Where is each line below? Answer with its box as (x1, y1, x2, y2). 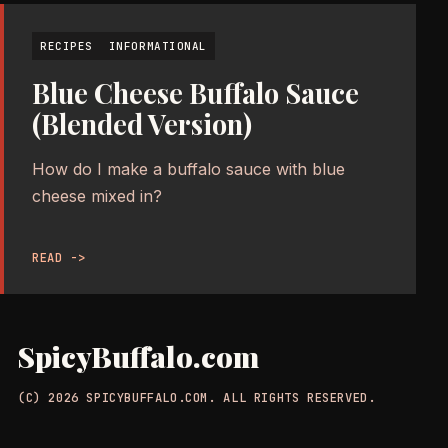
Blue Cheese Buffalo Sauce (32, 74, 359, 111)
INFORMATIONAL (108, 38, 207, 53)
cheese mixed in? (32, 185, 162, 206)
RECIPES (40, 38, 93, 53)
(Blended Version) (32, 105, 252, 142)
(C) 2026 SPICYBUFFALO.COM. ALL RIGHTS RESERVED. (17, 389, 376, 406)
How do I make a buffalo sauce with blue (32, 158, 345, 179)
